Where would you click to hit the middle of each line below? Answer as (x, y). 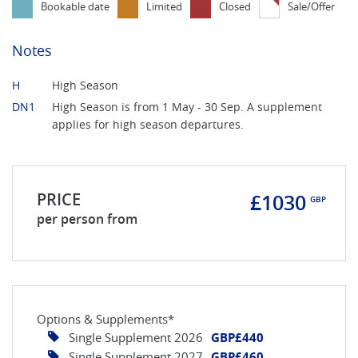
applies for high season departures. (148, 124)
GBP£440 (237, 337)
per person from (87, 219)
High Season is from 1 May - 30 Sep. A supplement (187, 106)
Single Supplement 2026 (136, 337)
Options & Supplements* (105, 318)
